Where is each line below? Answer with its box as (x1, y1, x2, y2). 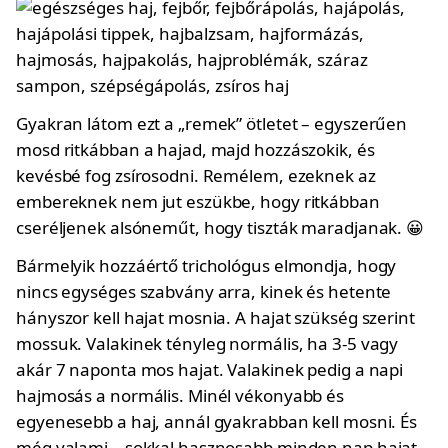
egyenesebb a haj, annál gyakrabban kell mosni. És (16, 410, 418, 433)
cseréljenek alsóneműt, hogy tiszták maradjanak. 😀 (16, 216, 425, 239)
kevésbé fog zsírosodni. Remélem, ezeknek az (16, 164, 376, 187)
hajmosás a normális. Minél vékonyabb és (16, 384, 345, 407)
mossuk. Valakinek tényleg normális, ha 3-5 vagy (16, 332, 399, 355)
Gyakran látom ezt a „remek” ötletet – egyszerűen (16, 112, 408, 135)
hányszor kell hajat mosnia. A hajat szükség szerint (16, 306, 415, 329)
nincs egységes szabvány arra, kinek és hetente (16, 280, 392, 303)
